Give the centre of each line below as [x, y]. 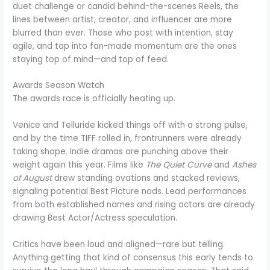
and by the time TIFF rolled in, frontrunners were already [127, 139]
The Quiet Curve [179, 165]
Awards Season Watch [59, 86]
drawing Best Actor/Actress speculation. [95, 218]
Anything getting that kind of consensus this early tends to [133, 258]
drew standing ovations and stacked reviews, [146, 178]
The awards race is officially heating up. [94, 99]
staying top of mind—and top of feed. [91, 59]
